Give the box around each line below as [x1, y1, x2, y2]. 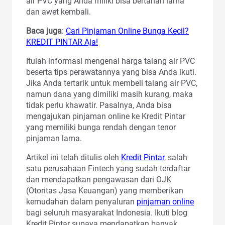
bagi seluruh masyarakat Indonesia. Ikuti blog [26, 207, 187, 217]
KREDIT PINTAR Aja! [26, 37, 98, 47]
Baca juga [26, 26, 62, 36]
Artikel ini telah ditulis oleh [26, 152, 121, 162]
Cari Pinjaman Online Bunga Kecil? [66, 26, 189, 36]
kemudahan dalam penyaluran [26, 196, 137, 206]
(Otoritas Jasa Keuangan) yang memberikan [26, 185, 183, 195]
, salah [164, 152, 187, 162]
